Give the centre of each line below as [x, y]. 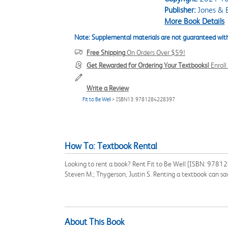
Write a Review [108, 88]
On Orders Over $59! [155, 52]
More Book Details [195, 21]
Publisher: [180, 10]
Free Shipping [106, 52]
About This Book [94, 222]
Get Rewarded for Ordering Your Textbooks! [148, 65]
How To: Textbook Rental [111, 146]
